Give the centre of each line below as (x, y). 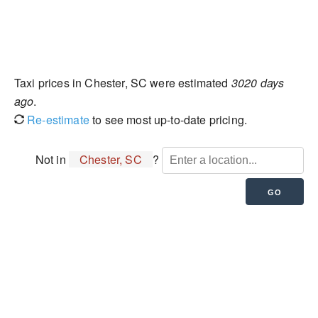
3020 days (258, 83)
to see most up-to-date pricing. (168, 120)
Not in (52, 159)
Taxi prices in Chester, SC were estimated (123, 83)
